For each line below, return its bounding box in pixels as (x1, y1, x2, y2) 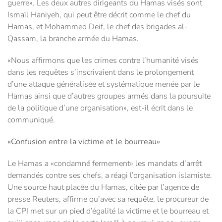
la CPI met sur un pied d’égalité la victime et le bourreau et (7, 206, 209, 217)
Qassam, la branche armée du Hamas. (7, 33, 139, 45)
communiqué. (7, 114, 55, 126)
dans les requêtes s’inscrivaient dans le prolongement (7, 67, 194, 78)
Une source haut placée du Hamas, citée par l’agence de (7, 182, 199, 193)
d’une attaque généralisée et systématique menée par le (7, 79, 200, 90)
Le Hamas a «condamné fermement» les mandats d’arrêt (7, 158, 202, 169)
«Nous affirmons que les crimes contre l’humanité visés (7, 55, 199, 66)
